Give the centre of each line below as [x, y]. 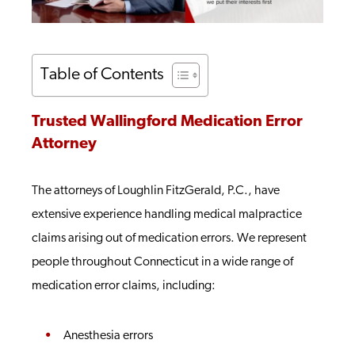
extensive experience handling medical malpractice [167, 215]
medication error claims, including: [124, 286]
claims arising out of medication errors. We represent [169, 239]
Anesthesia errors [108, 336]
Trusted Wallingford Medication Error [167, 122]
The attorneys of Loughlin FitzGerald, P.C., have [156, 191]
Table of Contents [102, 75]
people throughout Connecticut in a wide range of [162, 262]
